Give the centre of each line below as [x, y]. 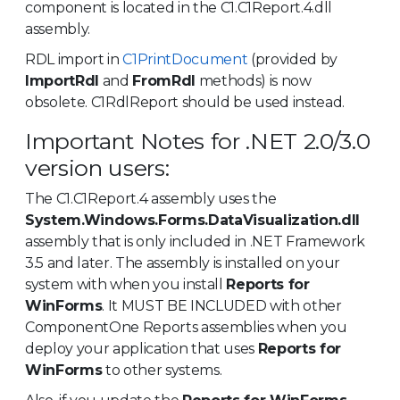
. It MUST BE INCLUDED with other [222, 305]
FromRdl [164, 80]
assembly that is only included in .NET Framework [195, 241]
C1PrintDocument [185, 59]
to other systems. [162, 370]
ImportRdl [62, 80]
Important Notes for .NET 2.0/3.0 [198, 141]
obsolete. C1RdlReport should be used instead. [185, 102]
